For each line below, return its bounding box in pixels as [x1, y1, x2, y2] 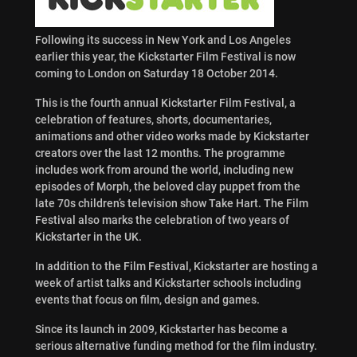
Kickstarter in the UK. [34, 229, 142, 243]
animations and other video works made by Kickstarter [34, 129, 309, 143]
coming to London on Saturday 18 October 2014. [34, 66, 278, 80]
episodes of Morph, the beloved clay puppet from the [34, 179, 300, 193]
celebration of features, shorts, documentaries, [34, 112, 272, 126]
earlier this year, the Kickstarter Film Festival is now [34, 49, 296, 63]
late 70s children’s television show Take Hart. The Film [34, 196, 308, 210]
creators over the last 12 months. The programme [34, 146, 285, 159]
